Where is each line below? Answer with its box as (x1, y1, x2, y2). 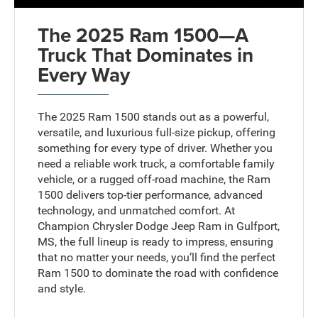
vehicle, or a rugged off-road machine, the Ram (38, 172, 271, 187)
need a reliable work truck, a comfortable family (38, 157, 275, 171)
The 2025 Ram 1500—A (38, 21, 249, 50)
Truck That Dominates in (38, 40, 254, 70)
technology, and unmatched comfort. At (38, 204, 236, 218)
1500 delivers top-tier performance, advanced (38, 188, 263, 202)
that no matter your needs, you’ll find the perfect (38, 251, 276, 265)
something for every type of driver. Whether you (38, 141, 273, 155)
